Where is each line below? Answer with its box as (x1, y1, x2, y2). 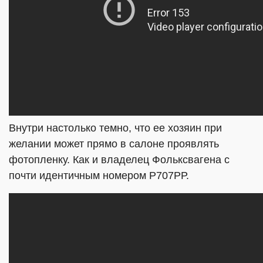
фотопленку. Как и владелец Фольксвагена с (9, 154, 230, 166)
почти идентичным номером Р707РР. (9, 170, 189, 181)
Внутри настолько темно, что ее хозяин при (9, 122, 222, 134)
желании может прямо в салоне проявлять (9, 138, 219, 150)
